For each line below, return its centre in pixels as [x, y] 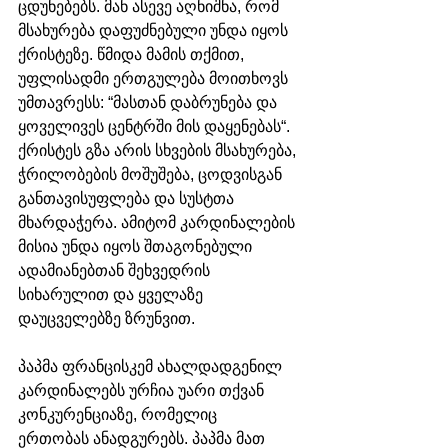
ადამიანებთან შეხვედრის [116, 270]
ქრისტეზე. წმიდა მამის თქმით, [133, 54]
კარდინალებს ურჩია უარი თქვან [143, 390]
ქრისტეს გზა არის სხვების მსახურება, [159, 150]
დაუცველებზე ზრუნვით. [106, 318]
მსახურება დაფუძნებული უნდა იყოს [155, 30]
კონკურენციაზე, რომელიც [119, 414]
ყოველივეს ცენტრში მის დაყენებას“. [154, 126]
